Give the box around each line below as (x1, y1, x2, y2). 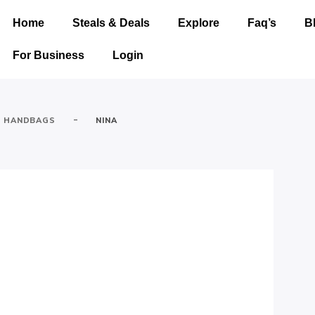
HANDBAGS (3, 115, 56, 125)
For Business (12, 49, 84, 61)
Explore (177, 17, 219, 29)
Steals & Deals (72, 17, 150, 29)
